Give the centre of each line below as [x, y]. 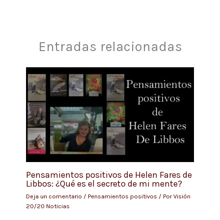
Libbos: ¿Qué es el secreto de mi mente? [104, 184]
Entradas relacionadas [110, 46]
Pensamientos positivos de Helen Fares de [109, 175]
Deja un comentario [54, 196]
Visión [182, 196]
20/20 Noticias [48, 206]
